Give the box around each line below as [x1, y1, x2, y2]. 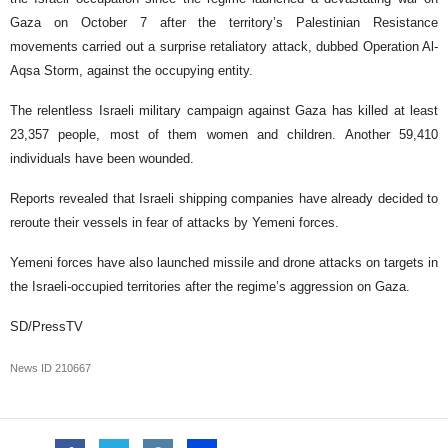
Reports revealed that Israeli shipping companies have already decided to [10, 190, 438, 206]
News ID [10, 361, 55, 374]
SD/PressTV [10, 318, 83, 334]
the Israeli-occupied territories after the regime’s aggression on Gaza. [10, 278, 410, 294]
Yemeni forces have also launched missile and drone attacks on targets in [10, 254, 438, 270]
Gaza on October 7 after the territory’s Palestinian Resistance [10, 14, 438, 30]
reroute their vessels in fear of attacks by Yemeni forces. [10, 214, 339, 230]
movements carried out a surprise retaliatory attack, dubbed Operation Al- [10, 38, 438, 54]
